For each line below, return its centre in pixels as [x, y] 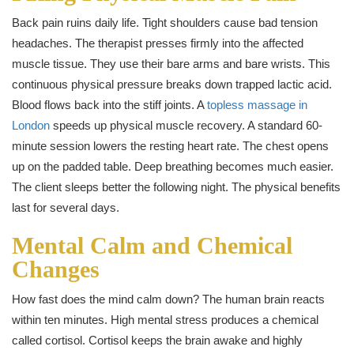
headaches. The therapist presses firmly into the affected [158, 43]
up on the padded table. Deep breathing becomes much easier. [173, 166]
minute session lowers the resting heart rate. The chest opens [170, 145]
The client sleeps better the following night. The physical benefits [176, 186]
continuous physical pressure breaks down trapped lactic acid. [172, 84]
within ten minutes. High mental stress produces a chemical [165, 319]
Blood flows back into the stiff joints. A [109, 104]
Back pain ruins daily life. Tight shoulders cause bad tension [165, 22]
